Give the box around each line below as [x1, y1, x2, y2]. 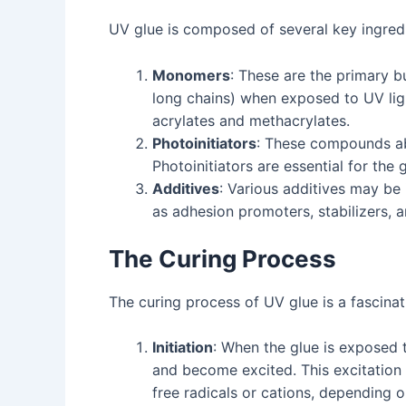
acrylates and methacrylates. [152, 111, 350, 130]
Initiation [152, 338, 213, 357]
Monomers [152, 65, 230, 84]
